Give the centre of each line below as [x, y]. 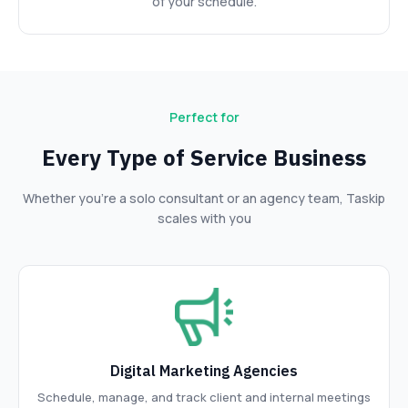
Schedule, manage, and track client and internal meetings [204, 398]
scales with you [204, 219]
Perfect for [204, 117]
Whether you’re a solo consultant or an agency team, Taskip [204, 199]
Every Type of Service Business [204, 158]
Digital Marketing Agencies [204, 371]
